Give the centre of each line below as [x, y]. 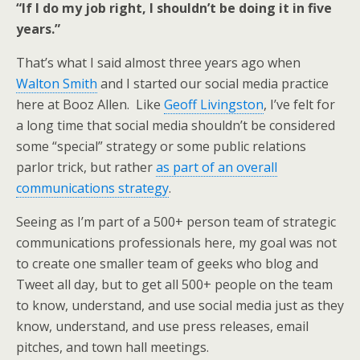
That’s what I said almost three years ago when [158, 63]
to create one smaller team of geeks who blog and [167, 264]
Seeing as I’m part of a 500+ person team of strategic [176, 222]
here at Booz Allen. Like [90, 104]
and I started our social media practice [213, 84]
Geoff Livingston [214, 104]
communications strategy [92, 188]
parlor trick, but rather [86, 167]
